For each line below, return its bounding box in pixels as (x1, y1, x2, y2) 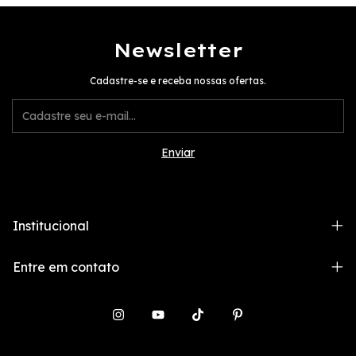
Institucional (13, 218, 89, 234)
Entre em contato (13, 259, 119, 276)
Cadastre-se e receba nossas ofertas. (90, 75, 266, 87)
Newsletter (113, 38, 243, 63)
